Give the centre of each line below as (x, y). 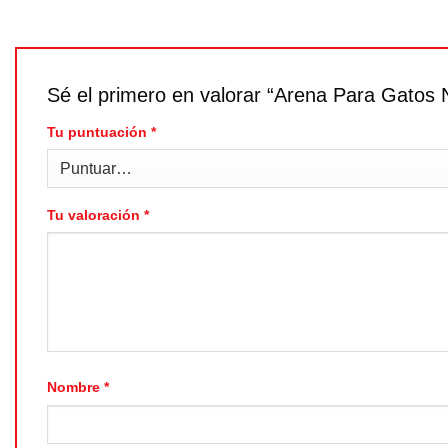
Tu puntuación (99, 131)
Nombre (75, 386)
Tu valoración (95, 214)
